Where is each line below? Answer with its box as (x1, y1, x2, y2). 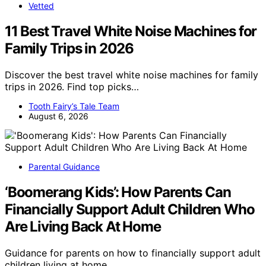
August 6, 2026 (28, 111, 88, 122)
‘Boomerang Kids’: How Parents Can (5, 183, 231, 201)
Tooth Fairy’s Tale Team (28, 101, 119, 112)
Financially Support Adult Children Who (5, 201, 255, 218)
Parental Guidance (28, 161, 100, 172)
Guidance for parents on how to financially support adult (5, 246, 261, 259)
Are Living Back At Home (5, 218, 161, 236)
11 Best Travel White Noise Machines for (5, 23, 257, 40)
